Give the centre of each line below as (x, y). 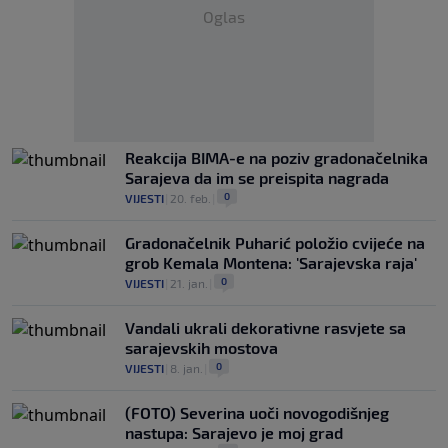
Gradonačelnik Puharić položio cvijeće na (275, 242)
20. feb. (190, 198)
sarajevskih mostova (201, 347)
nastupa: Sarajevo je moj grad (234, 432)
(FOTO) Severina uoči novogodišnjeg (257, 412)
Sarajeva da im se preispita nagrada (257, 177)
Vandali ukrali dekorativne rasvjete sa (265, 327)
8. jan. (186, 368)
